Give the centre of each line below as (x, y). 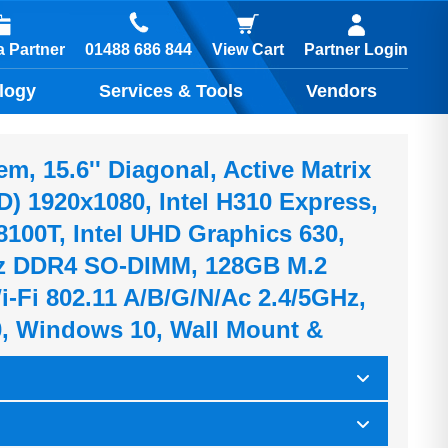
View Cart (248, 49)
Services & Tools (171, 91)
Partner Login (356, 49)
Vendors (341, 91)
